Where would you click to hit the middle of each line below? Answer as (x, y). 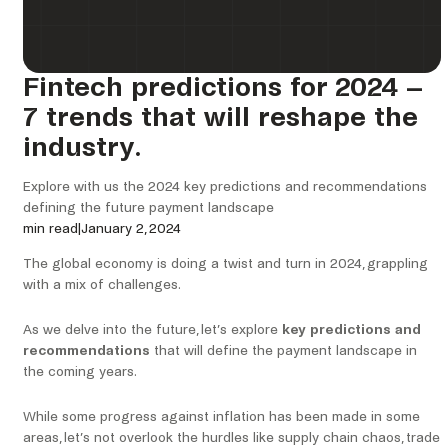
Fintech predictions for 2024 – (223, 87)
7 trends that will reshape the (220, 117)
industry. (82, 147)
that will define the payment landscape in (283, 351)
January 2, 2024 (131, 229)
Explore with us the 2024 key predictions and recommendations (225, 187)
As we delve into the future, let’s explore (152, 330)
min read (50, 229)
